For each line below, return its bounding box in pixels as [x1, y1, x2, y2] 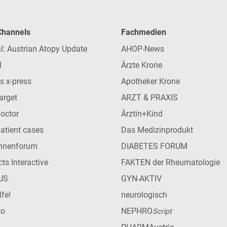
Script [153, 207, 172, 216]
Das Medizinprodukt [121, 125, 193, 135]
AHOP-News [121, 44, 164, 54]
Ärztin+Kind [121, 108, 163, 119]
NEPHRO [121, 206, 153, 216]
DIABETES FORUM [121, 141, 187, 151]
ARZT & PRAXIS [121, 92, 178, 102]
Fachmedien [121, 27, 166, 37]
